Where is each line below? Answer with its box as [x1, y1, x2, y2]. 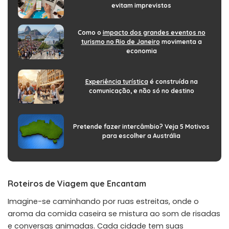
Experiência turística [85, 78, 148, 86]
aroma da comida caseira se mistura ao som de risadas [8, 208, 220, 219]
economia [126, 47, 157, 55]
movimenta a [159, 37, 202, 45]
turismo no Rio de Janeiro [81, 37, 160, 45]
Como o [77, 28, 103, 36]
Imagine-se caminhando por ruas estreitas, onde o [8, 196, 199, 207]
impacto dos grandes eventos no [102, 28, 205, 36]
